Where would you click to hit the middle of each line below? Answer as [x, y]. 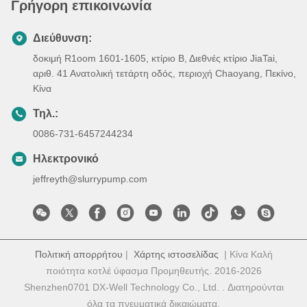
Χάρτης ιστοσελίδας [176, 254]
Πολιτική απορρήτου [78, 254]
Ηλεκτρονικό [66, 158]
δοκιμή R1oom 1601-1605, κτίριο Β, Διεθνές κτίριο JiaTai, [155, 58]
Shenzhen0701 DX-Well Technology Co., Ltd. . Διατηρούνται [153, 287]
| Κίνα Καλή [245, 254]
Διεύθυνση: [62, 38]
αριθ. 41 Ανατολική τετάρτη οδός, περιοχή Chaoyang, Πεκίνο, [164, 73]
